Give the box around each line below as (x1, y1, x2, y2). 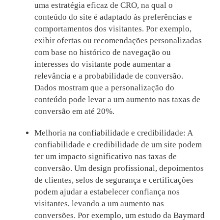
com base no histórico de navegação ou (34, 48, 171, 57)
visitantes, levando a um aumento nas (34, 199, 164, 209)
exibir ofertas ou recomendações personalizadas (34, 36, 202, 46)
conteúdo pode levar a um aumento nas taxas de (34, 95, 200, 105)
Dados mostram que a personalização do (34, 83, 174, 93)
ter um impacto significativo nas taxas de (34, 152, 177, 162)
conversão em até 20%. (34, 107, 114, 116)
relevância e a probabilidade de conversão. (34, 71, 183, 81)
